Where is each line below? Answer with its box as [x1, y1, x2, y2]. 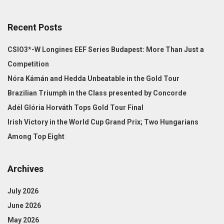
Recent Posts [7, 21, 62, 32]
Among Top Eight [7, 132, 64, 140]
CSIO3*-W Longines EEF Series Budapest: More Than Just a [7, 45, 204, 53]
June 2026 [7, 201, 41, 209]
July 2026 [7, 186, 38, 195]
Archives [7, 163, 43, 174]
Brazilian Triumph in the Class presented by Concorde [7, 88, 186, 97]
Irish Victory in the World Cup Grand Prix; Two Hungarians [7, 117, 198, 126]
